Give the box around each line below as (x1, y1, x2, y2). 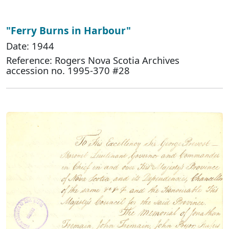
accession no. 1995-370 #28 (6, 63, 130, 77)
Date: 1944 (6, 39, 54, 52)
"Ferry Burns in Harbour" (6, 23, 131, 37)
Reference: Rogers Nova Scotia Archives (6, 53, 179, 66)
